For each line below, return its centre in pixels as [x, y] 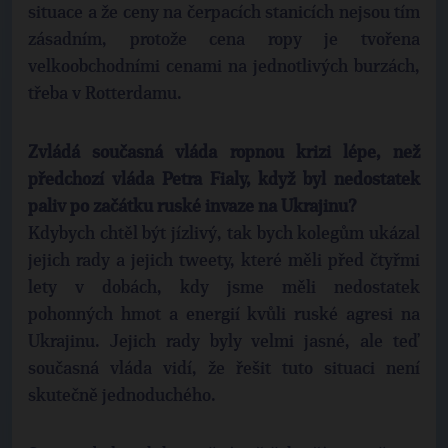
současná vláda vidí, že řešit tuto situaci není [224, 369]
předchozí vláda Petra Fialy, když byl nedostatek [224, 180]
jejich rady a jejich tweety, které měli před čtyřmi [224, 261]
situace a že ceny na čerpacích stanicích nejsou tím [224, 13]
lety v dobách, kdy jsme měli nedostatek [224, 288]
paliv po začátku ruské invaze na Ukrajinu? [192, 207]
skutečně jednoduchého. [122, 396]
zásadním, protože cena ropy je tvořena [224, 40]
